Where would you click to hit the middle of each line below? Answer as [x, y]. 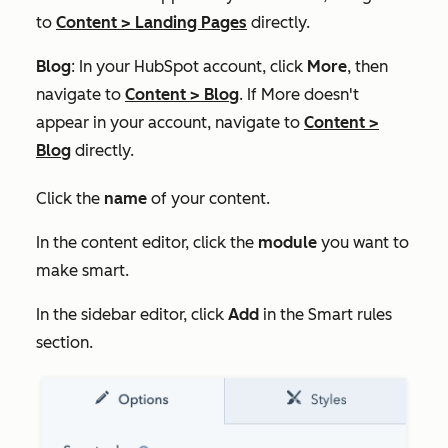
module [285, 242]
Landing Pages [191, 22]
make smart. [82, 270]
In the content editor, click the [145, 242]
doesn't [329, 94]
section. [64, 342]
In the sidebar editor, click [132, 314]
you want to [363, 242]
